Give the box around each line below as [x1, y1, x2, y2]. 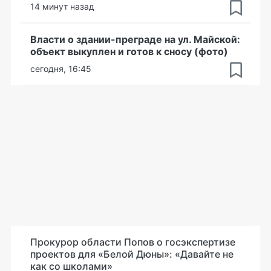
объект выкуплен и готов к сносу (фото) [30, 45, 228, 57]
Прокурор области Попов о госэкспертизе [30, 236, 235, 248]
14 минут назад [30, 1, 94, 11]
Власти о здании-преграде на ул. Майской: [30, 33, 240, 45]
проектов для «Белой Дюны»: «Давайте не [30, 248, 233, 260]
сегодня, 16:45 [30, 64, 91, 74]
